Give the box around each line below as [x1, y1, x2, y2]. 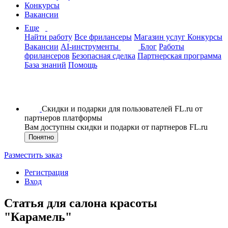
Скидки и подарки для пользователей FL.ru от [42, 104, 203, 113]
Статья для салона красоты [4, 196, 157, 210]
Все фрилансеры [74, 33, 132, 41]
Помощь [68, 61, 97, 69]
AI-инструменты [61, 42, 121, 51]
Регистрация [24, 168, 68, 177]
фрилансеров [24, 51, 70, 60]
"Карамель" [4, 210, 72, 223]
